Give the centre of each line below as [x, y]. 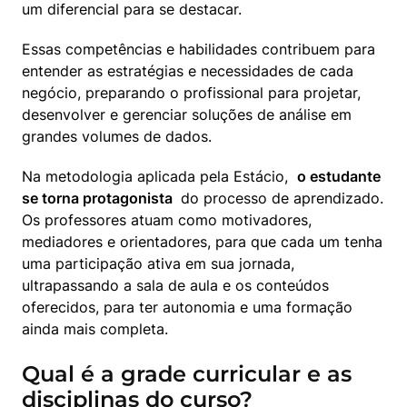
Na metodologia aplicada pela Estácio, [159, 177]
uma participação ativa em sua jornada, [158, 264]
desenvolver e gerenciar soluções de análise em [187, 115]
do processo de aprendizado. [280, 199]
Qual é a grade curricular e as [187, 374]
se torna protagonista [99, 199]
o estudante [339, 177]
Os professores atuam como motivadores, [167, 220]
